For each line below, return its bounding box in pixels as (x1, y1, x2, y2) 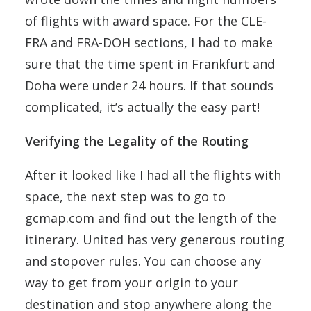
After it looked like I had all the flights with (25, 167, 281, 183)
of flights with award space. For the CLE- (25, 12, 267, 29)
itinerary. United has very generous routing (25, 231, 285, 248)
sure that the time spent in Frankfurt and (25, 56, 275, 72)
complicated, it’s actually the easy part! (25, 99, 260, 115)
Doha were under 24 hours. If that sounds (25, 77, 274, 94)
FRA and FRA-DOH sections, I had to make (25, 34, 273, 51)
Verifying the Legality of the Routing (25, 133, 249, 149)
